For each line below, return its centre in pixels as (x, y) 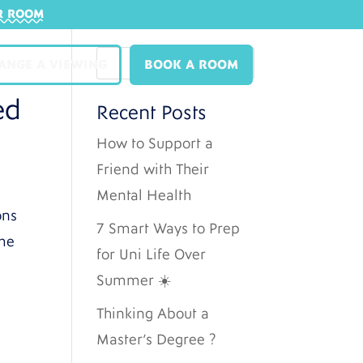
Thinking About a (153, 314)
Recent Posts (152, 113)
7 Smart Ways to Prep (169, 229)
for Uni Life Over (152, 255)
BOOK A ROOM (191, 65)
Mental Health (144, 196)
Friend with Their (153, 170)
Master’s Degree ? (157, 340)
